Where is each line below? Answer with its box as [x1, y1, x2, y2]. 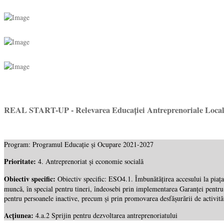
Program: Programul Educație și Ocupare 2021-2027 [4, 139, 153, 149]
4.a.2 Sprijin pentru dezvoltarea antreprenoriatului [35, 210, 177, 220]
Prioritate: [4, 155, 38, 166]
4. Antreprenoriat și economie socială [38, 156, 143, 166]
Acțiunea [4, 209, 31, 220]
